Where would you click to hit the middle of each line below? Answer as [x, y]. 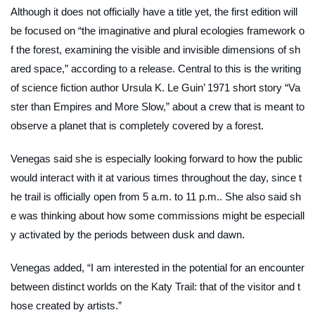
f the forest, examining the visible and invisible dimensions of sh [155, 49]
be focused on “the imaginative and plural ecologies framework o [157, 30]
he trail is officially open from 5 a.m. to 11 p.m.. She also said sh [156, 196]
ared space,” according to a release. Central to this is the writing [156, 68]
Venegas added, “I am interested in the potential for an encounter [157, 267]
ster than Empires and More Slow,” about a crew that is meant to [157, 106]
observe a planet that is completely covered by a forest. [140, 125]
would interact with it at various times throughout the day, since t [156, 177]
